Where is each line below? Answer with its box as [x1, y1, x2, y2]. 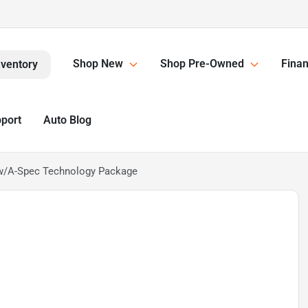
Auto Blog [43, 113, 91, 126]
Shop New [73, 57, 123, 71]
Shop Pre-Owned [160, 57, 244, 71]
